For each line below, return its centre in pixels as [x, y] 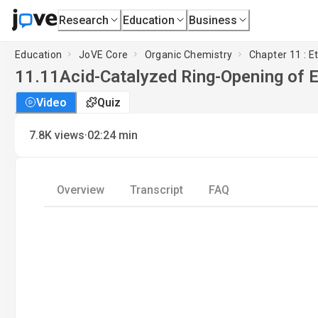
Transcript [157, 190]
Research [84, 20]
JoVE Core [103, 54]
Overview [81, 190]
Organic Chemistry [188, 54]
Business [213, 20]
